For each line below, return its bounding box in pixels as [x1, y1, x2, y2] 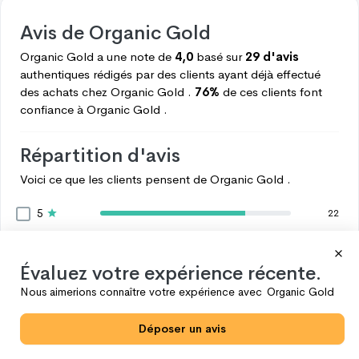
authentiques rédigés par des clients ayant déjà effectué [20, 67, 321, 82]
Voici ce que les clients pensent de [20, 171, 207, 187]
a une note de [97, 49, 175, 64]
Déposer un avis [139, 321, 226, 336]
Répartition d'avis [20, 143, 180, 167]
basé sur [196, 49, 245, 64]
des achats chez [20, 84, 107, 99]
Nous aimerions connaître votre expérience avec [20, 284, 262, 299]
